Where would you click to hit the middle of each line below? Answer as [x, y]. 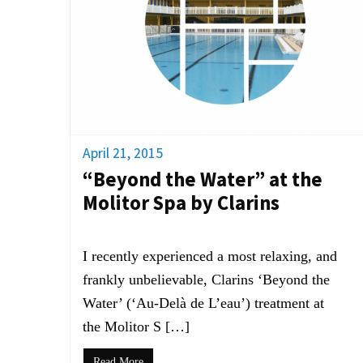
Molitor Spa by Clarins [181, 203]
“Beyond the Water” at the [203, 179]
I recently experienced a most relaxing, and [210, 256]
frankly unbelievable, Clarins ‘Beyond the [206, 279]
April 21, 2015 [123, 153]
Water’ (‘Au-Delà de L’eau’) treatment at [203, 303]
